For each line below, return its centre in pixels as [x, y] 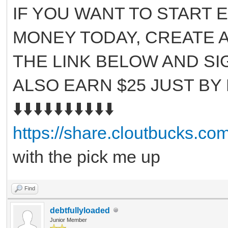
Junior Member [68, 220]
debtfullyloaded [80, 210]
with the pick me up [87, 156]
